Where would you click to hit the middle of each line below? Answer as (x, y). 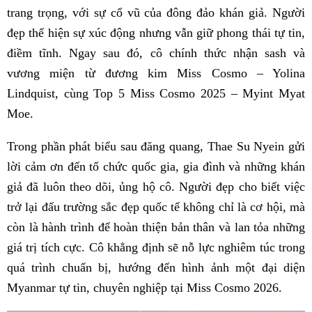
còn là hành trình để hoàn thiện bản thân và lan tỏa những (156, 227)
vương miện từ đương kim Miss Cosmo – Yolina (156, 73)
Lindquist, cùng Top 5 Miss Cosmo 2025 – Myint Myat (156, 93)
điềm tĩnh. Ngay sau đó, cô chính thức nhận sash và (156, 53)
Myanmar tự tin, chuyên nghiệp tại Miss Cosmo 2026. (145, 287)
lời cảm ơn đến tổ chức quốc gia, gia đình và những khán (156, 166)
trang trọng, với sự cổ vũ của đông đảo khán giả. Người (156, 12)
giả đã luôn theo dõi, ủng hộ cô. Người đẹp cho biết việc (156, 186)
